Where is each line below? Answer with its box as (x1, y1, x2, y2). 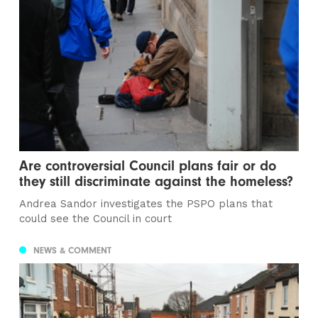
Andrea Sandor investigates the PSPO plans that (19, 197, 273, 210)
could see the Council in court (19, 212, 172, 225)
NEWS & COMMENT (33, 245, 112, 256)
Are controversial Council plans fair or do (19, 157, 277, 174)
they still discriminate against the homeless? (19, 172, 294, 190)
